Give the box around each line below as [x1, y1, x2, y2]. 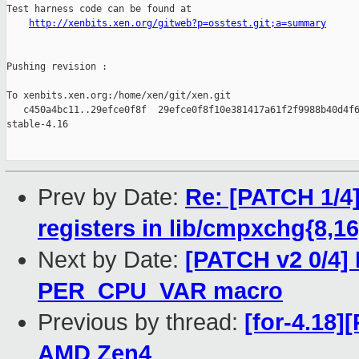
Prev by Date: [38, 184, 185, 211]
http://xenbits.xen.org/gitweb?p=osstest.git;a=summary [29, 18, 326, 30]
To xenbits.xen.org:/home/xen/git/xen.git [6, 90, 231, 102]
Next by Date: [38, 247, 185, 273]
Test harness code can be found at [6, 3, 192, 15]
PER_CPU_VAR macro [38, 278, 283, 305]
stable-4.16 [6, 119, 68, 131]
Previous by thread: [38, 309, 244, 336]
